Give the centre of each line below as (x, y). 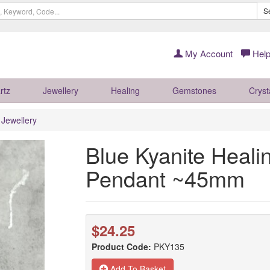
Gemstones (194, 90)
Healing (125, 90)
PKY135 (169, 246)
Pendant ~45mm (165, 178)
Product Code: (121, 246)
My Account (208, 53)
